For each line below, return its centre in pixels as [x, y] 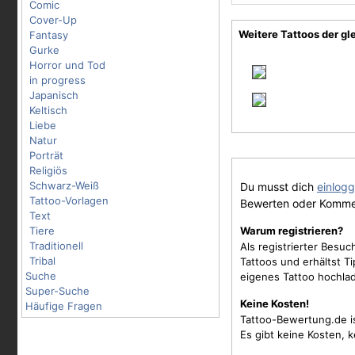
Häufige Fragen [64, 306]
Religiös [48, 170]
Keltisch [48, 110]
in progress [57, 80]
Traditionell [56, 246]
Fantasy [49, 35]
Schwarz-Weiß [64, 185]
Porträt [46, 155]
